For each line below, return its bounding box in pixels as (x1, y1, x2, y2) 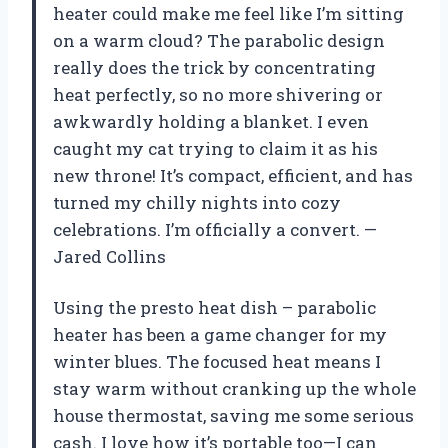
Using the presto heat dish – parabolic (53, 295, 376, 319)
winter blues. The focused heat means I (53, 349, 381, 373)
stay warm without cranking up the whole (53, 376, 416, 400)
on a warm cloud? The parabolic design (53, 28, 385, 52)
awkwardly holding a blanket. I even (53, 109, 369, 133)
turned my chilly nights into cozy (53, 190, 341, 214)
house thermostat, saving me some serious (53, 403, 414, 427)
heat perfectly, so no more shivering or (53, 82, 383, 106)
